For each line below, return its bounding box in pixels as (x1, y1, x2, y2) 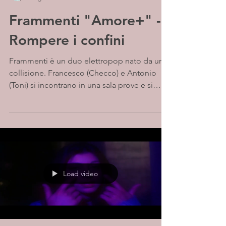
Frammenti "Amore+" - (9, 12, 161, 29)
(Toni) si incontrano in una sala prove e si (9, 80, 153, 90)
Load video (63, 169, 98, 178)
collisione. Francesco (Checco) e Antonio (9, 68, 156, 78)
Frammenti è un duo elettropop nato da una (9, 56, 50, 66)
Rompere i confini (9, 31, 125, 48)
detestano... (9, 92, 51, 102)
